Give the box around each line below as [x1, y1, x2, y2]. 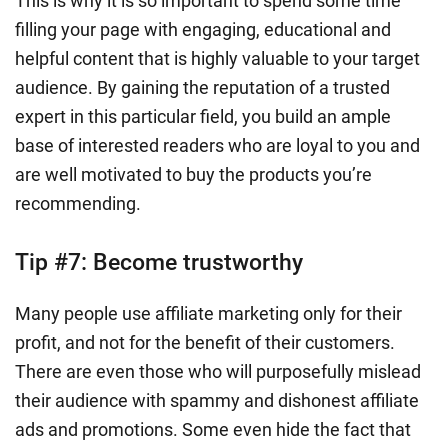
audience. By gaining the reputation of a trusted [15, 76, 390, 98]
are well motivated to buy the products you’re [15, 163, 372, 185]
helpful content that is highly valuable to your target [15, 47, 420, 69]
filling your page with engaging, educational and [15, 18, 391, 40]
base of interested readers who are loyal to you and [15, 134, 420, 156]
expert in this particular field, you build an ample [15, 105, 391, 127]
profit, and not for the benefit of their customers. [15, 331, 395, 353]
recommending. [15, 192, 141, 214]
